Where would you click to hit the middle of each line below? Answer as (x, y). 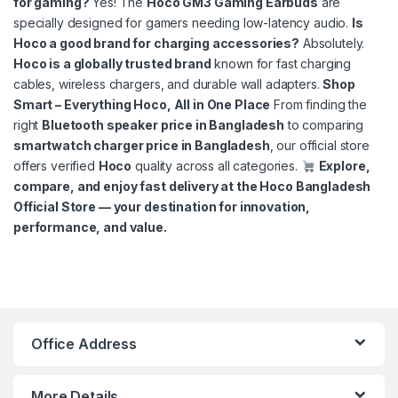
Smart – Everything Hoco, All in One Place (142, 105)
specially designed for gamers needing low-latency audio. (183, 23)
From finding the (318, 105)
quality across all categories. (216, 166)
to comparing (324, 125)
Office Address (84, 344)
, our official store (319, 146)
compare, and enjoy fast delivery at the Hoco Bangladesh (192, 187)
